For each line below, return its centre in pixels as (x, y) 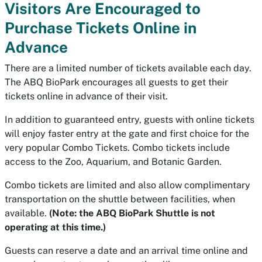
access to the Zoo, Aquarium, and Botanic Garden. (113, 162)
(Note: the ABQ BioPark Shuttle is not (132, 213)
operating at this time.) (55, 227)
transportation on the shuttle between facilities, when (120, 199)
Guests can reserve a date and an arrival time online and (126, 251)
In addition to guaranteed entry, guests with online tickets (130, 120)
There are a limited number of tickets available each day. (128, 68)
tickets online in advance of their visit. (86, 96)
